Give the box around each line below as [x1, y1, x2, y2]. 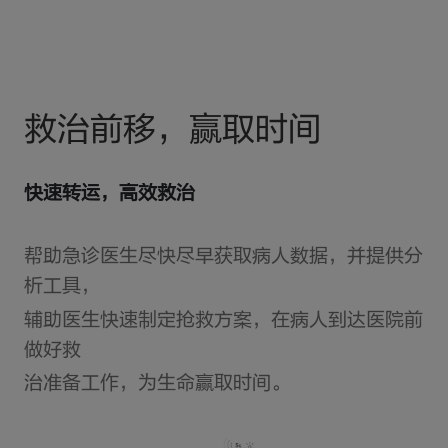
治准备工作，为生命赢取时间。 [23, 375, 290, 395]
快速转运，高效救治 [23, 185, 195, 205]
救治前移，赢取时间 [23, 115, 321, 149]
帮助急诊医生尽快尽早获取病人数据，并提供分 [23, 248, 423, 268]
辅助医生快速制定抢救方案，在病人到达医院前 [23, 311, 423, 331]
